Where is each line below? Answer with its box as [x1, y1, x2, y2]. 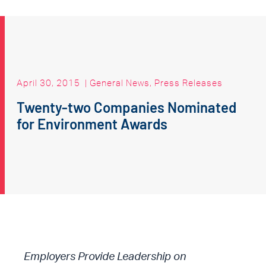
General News [90, 77, 150, 88]
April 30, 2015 [17, 77, 80, 88]
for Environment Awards [17, 115, 167, 132]
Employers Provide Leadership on [24, 252, 186, 263]
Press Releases [154, 77, 223, 88]
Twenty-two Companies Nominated [17, 98, 236, 116]
